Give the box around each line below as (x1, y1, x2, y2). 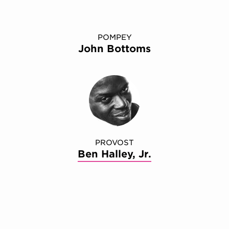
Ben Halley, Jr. (78, 148, 151, 161)
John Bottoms (78, 43, 151, 55)
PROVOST (95, 138, 134, 147)
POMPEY (97, 33, 132, 42)
